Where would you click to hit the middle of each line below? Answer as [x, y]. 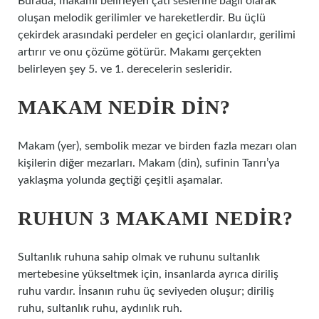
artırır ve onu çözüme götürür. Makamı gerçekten [140, 52]
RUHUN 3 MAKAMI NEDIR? [156, 218]
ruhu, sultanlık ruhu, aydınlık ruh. [100, 308]
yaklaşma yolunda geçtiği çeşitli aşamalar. [120, 180]
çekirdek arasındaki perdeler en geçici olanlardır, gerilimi [157, 35]
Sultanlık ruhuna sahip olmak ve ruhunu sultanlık [139, 257]
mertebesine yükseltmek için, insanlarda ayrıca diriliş [148, 274]
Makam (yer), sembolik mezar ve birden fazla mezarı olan [157, 146]
